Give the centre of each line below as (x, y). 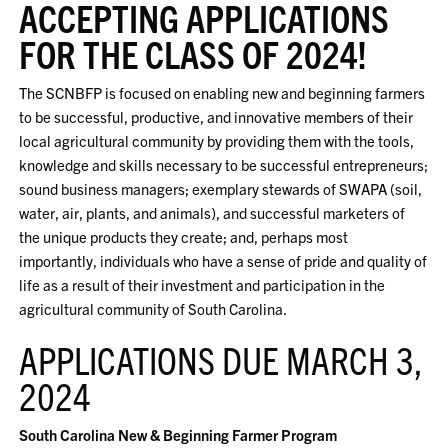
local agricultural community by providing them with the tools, (217, 140)
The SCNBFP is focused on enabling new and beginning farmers (222, 92)
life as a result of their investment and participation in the (202, 284)
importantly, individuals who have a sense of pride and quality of (223, 260)
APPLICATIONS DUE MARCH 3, (221, 358)
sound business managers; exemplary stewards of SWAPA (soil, (221, 188)
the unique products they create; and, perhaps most (184, 236)
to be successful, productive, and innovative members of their (216, 116)
